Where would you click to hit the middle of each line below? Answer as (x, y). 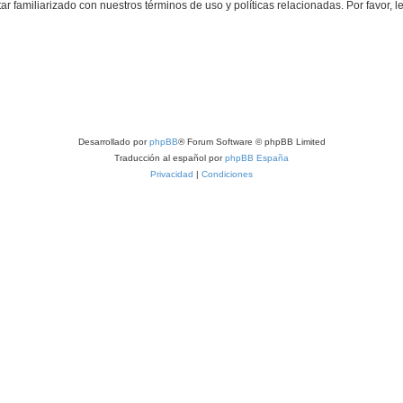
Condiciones (227, 174)
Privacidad (172, 174)
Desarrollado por (113, 142)
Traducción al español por (170, 158)
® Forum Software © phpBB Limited (251, 142)
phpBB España (257, 158)
